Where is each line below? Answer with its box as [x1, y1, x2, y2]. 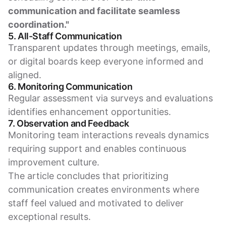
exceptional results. [8, 211, 91, 222]
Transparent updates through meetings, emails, [8, 42, 210, 53]
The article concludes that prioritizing [8, 171, 168, 182]
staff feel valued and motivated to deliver [8, 198, 184, 209]
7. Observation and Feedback [8, 118, 129, 129]
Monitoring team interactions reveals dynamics [8, 130, 209, 141]
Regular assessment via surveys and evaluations [8, 93, 213, 104]
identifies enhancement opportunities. [8, 106, 171, 118]
